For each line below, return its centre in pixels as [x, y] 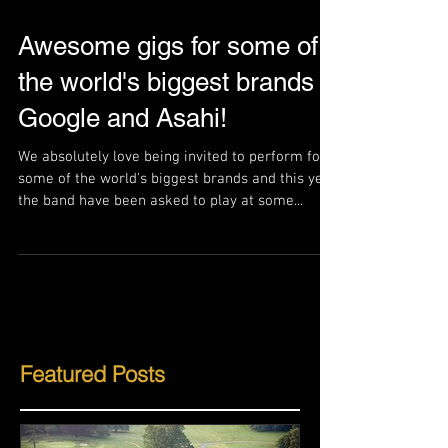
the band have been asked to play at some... [160, 255]
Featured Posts [92, 428]
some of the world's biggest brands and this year [177, 233]
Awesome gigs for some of [168, 100]
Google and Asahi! [122, 172]
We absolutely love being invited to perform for [172, 211]
